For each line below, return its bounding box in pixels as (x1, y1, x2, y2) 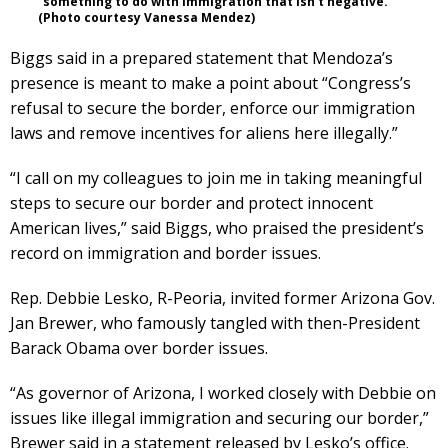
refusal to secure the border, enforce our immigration (10, 96, 415, 119)
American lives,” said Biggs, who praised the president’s (10, 216, 424, 239)
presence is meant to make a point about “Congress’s (10, 71, 411, 94)
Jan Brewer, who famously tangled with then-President (10, 311, 420, 334)
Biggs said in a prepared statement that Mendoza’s (10, 46, 393, 69)
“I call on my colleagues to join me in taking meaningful (10, 166, 422, 189)
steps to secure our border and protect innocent (10, 191, 373, 214)
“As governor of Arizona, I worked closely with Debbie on (10, 381, 436, 404)
